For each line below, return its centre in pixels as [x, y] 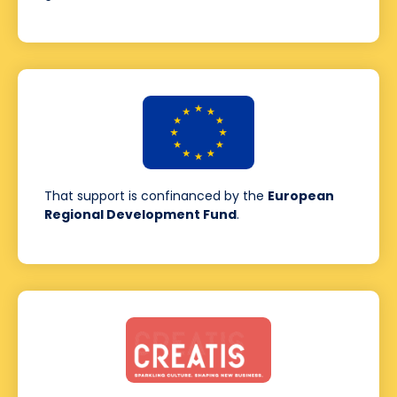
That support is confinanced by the [156, 196]
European [301, 196]
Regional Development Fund [140, 215]
